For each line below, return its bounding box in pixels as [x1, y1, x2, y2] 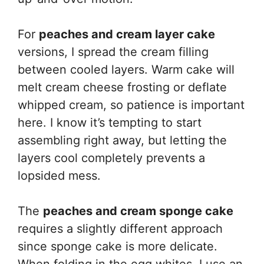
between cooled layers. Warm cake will [18, 62, 235, 77]
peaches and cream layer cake [39, 27, 215, 41]
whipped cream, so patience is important [18, 98, 245, 112]
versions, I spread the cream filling [18, 45, 209, 59]
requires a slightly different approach [18, 222, 223, 236]
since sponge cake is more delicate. [18, 239, 217, 253]
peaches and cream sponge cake [43, 204, 233, 218]
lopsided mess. [18, 169, 101, 183]
